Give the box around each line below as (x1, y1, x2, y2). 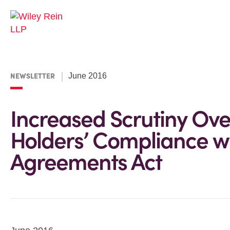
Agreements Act (10, 147, 162, 176)
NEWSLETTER (10, 71, 55, 81)
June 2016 (68, 71, 107, 80)
